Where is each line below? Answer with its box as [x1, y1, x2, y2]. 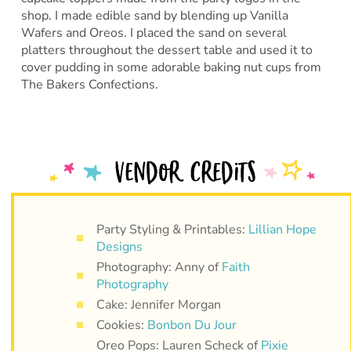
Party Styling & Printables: [96, 221, 248, 239]
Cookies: [96, 317, 147, 335]
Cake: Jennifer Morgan [96, 296, 221, 314]
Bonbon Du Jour [147, 317, 237, 335]
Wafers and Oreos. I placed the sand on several [20, 24, 287, 42]
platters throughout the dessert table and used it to [20, 42, 313, 60]
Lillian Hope [248, 221, 317, 239]
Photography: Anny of [96, 259, 222, 277]
